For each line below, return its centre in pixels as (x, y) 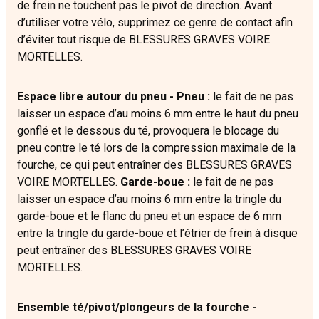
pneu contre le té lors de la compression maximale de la (156, 148)
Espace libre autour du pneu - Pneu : (114, 97)
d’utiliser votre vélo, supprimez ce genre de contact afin (155, 23)
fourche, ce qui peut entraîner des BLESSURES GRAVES (155, 165)
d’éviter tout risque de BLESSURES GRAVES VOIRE (143, 40)
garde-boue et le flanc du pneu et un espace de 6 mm (149, 216)
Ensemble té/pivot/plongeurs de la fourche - (137, 308)
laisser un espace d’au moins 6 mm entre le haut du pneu (158, 114)
